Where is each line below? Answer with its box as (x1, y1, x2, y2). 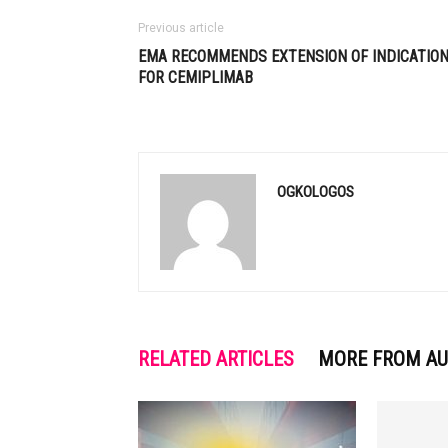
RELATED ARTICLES (138, 347, 294, 371)
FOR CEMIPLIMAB (138, 68, 253, 87)
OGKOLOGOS (277, 183, 354, 201)
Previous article (138, 21, 224, 35)
